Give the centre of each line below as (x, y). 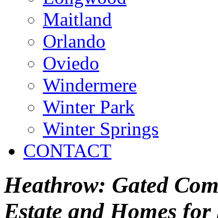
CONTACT (67, 151)
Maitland (77, 19)
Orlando (74, 41)
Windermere (90, 85)
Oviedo (71, 63)
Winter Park (89, 107)
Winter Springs (101, 129)
